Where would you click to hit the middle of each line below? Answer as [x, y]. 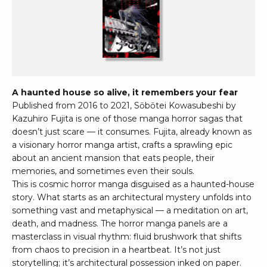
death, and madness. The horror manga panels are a [120, 224]
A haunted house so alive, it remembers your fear [125, 93]
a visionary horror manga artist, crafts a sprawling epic [122, 145]
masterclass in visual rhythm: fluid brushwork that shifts [127, 237]
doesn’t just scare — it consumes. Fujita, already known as [132, 132]
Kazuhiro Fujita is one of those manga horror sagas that [127, 119]
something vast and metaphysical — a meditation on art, [130, 211]
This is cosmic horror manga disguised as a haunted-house [133, 184]
